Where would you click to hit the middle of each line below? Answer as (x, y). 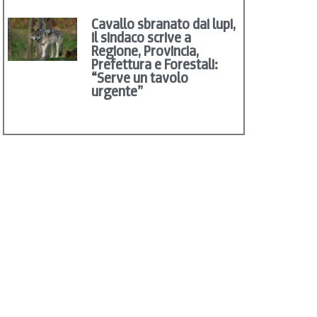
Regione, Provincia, (145, 51)
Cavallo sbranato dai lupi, (164, 24)
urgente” (117, 92)
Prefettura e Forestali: (155, 65)
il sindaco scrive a (142, 38)
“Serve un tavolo (140, 78)
